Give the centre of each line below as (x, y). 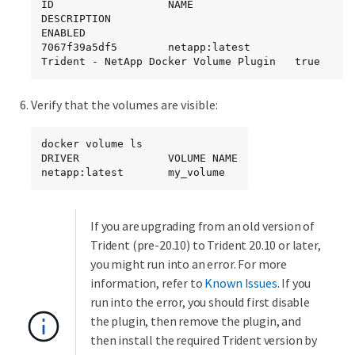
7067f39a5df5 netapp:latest (146, 48)
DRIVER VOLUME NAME (139, 158)
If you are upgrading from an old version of (203, 226)
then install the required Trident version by (204, 340)
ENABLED (63, 33)
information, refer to (148, 283)
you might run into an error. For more (189, 264)
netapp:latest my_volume (133, 173)
